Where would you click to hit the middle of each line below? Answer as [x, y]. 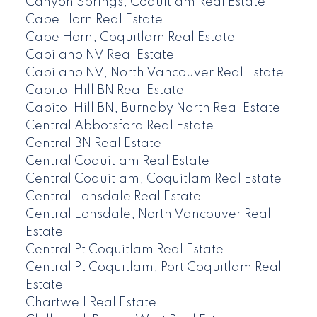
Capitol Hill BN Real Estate [104, 91]
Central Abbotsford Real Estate [119, 126]
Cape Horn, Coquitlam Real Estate [130, 38]
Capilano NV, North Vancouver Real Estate [154, 73]
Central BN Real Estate [93, 144]
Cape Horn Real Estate [94, 20]
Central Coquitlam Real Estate [117, 162]
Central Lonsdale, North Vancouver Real [148, 215]
